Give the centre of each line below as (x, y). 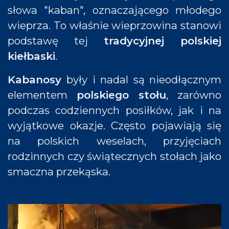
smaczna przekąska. (59, 171)
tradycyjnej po (149, 41)
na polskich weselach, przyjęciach (114, 141)
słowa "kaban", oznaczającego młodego (114, 10)
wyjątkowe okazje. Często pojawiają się (114, 125)
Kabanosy (37, 79)
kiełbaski (31, 56)
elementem (42, 95)
